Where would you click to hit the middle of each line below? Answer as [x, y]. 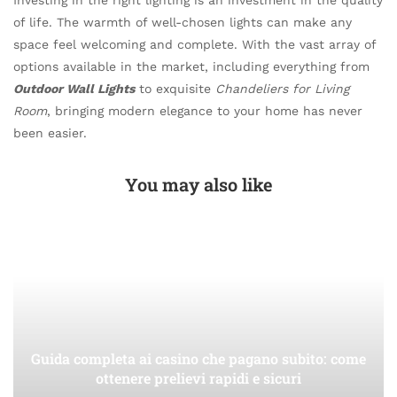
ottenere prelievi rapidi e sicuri [198, 378]
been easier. [50, 132]
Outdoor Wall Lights [74, 88]
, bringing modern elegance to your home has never [205, 110]
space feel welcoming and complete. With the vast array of [195, 44]
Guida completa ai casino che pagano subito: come [198, 358]
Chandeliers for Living [282, 88]
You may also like [198, 184]
